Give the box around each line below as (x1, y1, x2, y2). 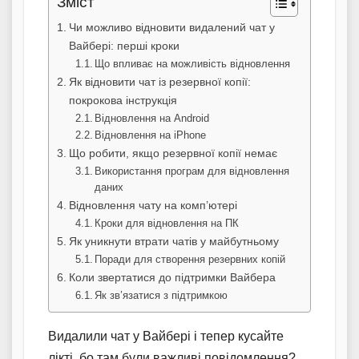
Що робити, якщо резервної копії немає (68, 147, 277, 160)
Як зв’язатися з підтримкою (95, 289, 228, 302)
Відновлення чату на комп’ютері (68, 199, 237, 212)
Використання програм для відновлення (95, 165, 290, 178)
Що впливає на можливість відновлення (95, 58, 291, 71)
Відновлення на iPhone (95, 129, 207, 142)
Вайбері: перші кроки (68, 39, 179, 53)
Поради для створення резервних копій (95, 253, 286, 266)
